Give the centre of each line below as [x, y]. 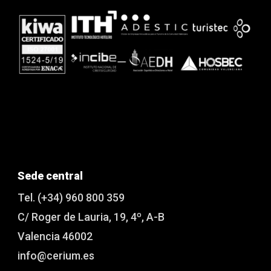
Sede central [51, 175]
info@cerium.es [56, 255]
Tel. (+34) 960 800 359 [71, 197]
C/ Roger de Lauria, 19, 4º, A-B [91, 217]
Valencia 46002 [55, 236]
